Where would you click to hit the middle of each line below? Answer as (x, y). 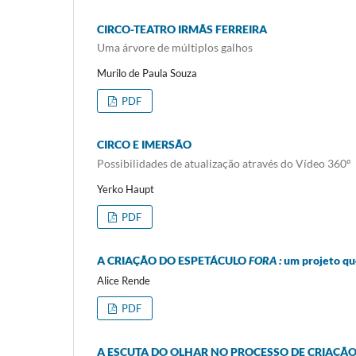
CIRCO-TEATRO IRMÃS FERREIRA (182, 29)
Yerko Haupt (126, 189)
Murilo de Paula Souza (147, 74)
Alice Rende (124, 280)
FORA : (266, 260)
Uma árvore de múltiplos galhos (175, 48)
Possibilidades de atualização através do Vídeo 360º (224, 163)
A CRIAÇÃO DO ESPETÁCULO (173, 260)
